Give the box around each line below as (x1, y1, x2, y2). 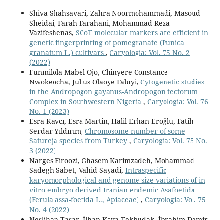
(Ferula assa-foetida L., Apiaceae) (29, 194, 141, 204)
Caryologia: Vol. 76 (147, 96, 208, 106)
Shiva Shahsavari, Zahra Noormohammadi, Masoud (29, 8, 200, 18)
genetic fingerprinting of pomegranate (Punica (29, 37, 184, 47)
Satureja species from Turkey (29, 136, 129, 145)
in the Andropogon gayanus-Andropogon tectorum (29, 86, 198, 96)
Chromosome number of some (84, 126, 185, 136)
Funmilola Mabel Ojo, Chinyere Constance (29, 67, 168, 77)
